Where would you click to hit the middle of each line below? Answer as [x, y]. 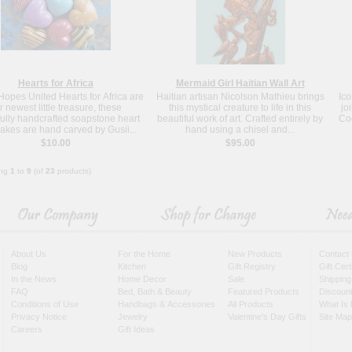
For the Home [144, 253]
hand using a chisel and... [240, 129]
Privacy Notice [39, 316]
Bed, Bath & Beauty [155, 291]
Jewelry [133, 316]
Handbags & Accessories [167, 304]
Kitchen [132, 266]
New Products [255, 253]
